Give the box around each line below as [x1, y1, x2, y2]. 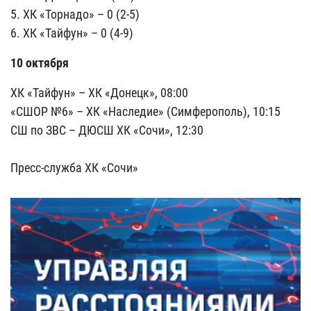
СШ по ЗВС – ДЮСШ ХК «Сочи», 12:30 [10, 123, 203, 137]
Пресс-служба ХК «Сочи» [10, 160, 138, 175]
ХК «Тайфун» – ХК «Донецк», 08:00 [10, 85, 188, 100]
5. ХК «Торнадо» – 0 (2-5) [10, 7, 140, 22]
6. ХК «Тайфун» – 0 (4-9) [10, 26, 133, 40]
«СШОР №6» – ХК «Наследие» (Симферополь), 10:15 [10, 104, 280, 119]
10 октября [10, 56, 69, 70]
